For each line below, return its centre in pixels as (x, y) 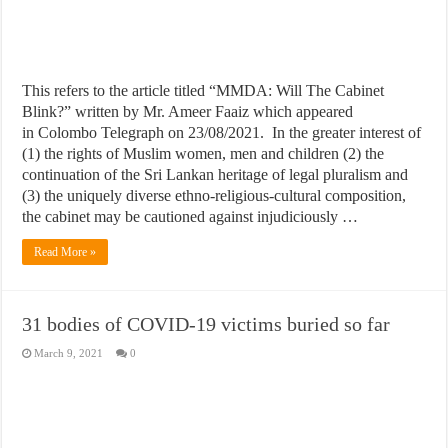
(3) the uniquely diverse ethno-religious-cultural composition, (214, 196)
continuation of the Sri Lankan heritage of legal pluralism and (215, 175)
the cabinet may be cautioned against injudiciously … (190, 217)
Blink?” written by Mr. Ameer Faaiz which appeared (188, 112)
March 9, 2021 (69, 353)
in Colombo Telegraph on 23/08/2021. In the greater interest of (222, 133)
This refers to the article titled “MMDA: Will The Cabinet (203, 91)
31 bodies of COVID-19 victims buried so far (206, 324)
